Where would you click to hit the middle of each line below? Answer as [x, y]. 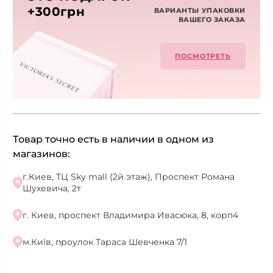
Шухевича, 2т [52, 189]
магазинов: [41, 154]
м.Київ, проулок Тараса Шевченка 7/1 [105, 242]
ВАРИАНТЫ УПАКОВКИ [200, 11]
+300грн [56, 12]
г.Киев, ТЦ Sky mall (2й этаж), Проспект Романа [129, 177]
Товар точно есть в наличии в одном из [113, 140]
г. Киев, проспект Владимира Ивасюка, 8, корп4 [130, 215]
